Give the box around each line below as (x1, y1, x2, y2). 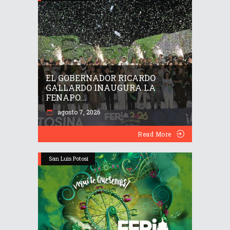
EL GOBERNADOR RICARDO (46, 72, 156, 83)
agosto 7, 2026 (56, 108, 100, 116)
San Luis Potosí (49, 155, 88, 162)
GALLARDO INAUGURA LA (46, 82, 156, 93)
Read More (138, 130, 171, 138)
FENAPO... (46, 92, 86, 103)
